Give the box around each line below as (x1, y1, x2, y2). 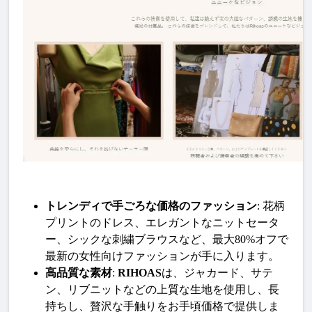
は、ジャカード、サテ (162, 266, 273, 279)
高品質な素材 (45, 266, 112, 279)
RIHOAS (118, 266, 162, 279)
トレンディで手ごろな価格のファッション (45, 199, 257, 212)
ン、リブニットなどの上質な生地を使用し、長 (45, 283, 279, 295)
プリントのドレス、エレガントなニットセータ (45, 216, 279, 228)
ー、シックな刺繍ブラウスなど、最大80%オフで (45, 233, 288, 245)
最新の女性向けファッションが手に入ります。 (45, 249, 279, 262)
